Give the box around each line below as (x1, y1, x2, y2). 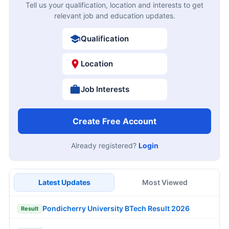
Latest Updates (38, 177, 90, 187)
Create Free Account (73, 116, 156, 126)
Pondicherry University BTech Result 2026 (42, 204, 190, 213)
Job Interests (80, 84, 129, 94)
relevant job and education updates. (54, 11, 175, 20)
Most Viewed (142, 177, 188, 187)
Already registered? (71, 141, 139, 150)
